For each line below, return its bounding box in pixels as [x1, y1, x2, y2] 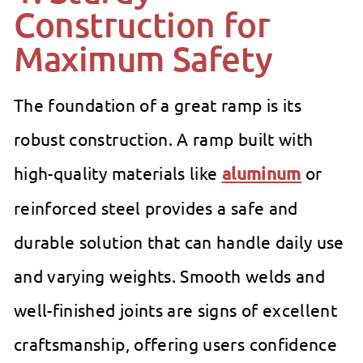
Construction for [14, 3, 271, 46]
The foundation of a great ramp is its [14, 94, 301, 116]
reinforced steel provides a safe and [14, 197, 298, 219]
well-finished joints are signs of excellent [14, 299, 338, 321]
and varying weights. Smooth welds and [14, 265, 325, 287]
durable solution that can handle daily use [14, 231, 344, 253]
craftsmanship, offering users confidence [14, 333, 338, 355]
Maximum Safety [14, 37, 273, 80]
